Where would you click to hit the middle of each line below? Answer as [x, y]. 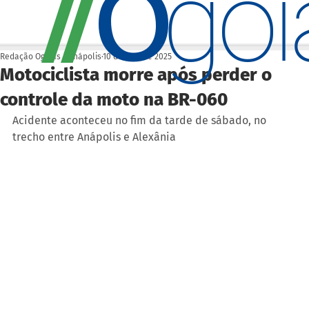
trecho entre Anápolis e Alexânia [94, 137]
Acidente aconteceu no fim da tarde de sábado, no [141, 120]
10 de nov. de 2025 [137, 56]
